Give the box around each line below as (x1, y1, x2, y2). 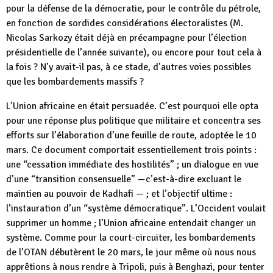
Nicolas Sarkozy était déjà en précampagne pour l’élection (6, 32, 247, 44)
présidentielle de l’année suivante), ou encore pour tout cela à (6, 46, 261, 58)
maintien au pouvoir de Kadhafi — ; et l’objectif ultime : (6, 188, 232, 200)
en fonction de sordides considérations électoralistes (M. (6, 17, 243, 29)
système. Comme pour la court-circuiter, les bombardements (6, 232, 255, 244)
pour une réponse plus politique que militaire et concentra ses (6, 115, 261, 127)
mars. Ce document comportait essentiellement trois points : (6, 144, 257, 156)
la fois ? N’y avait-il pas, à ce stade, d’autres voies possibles (6, 61, 251, 73)
